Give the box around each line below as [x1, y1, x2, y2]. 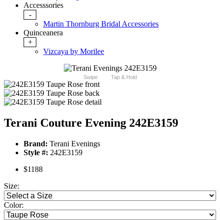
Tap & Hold [110, 74, 137, 81]
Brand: [24, 139, 48, 148]
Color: [4, 201, 24, 210]
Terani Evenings [48, 139, 100, 148]
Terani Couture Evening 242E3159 [4, 116, 178, 130]
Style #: [24, 148, 48, 157]
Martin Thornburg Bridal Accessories [43, 20, 159, 28]
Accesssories [24, 1, 63, 10]
